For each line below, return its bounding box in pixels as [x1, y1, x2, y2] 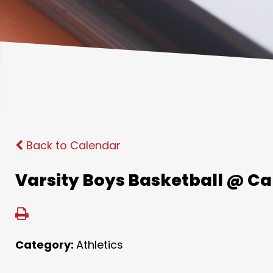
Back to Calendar [23, 138, 121, 153]
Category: [15, 237, 76, 252]
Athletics [76, 237, 123, 252]
